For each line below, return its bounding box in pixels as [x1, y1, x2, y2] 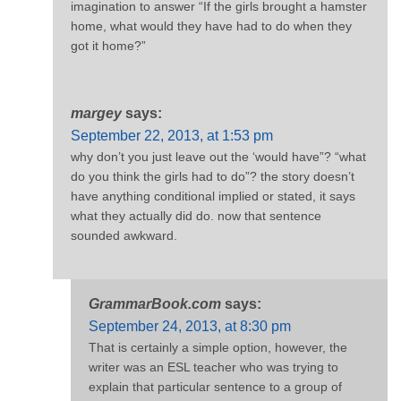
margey [71, 106, 122, 122]
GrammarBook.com [89, 295, 221, 311]
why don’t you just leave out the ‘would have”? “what [71, 149, 366, 165]
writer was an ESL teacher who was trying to [89, 359, 338, 374]
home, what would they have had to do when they [71, 18, 352, 33]
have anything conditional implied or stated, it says [71, 189, 355, 204]
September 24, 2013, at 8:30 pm [89, 318, 291, 334]
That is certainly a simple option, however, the [89, 339, 347, 354]
